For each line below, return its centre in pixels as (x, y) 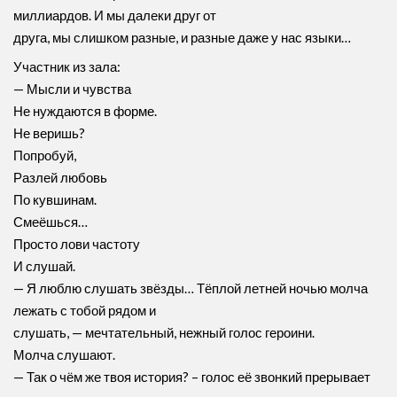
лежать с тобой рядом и (85, 310)
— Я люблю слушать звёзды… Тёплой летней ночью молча (191, 288)
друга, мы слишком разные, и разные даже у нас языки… (182, 37)
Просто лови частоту (77, 244)
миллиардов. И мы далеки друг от (115, 15)
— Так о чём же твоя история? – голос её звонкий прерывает (192, 377)
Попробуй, (45, 155)
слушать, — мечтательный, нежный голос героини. (164, 332)
